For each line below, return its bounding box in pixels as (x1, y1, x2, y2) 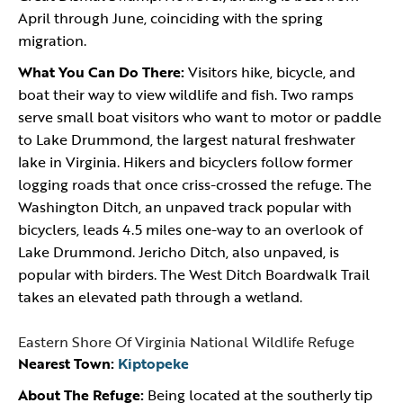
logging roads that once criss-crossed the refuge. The (18, 174, 372, 195)
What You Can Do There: (18, 61, 184, 83)
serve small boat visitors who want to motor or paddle (18, 106, 381, 128)
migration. (18, 30, 86, 51)
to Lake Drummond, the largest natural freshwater (18, 129, 355, 150)
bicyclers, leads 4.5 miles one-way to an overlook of (18, 219, 363, 240)
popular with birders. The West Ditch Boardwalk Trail (18, 264, 370, 285)
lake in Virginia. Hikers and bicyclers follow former (18, 151, 353, 173)
